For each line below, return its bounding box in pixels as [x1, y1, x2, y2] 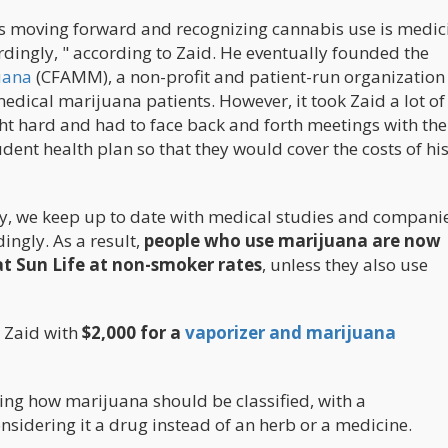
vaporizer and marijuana [185, 320, 396, 344]
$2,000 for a [82, 320, 185, 344]
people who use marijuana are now [144, 228, 441, 252]
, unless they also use [262, 252, 428, 276]
